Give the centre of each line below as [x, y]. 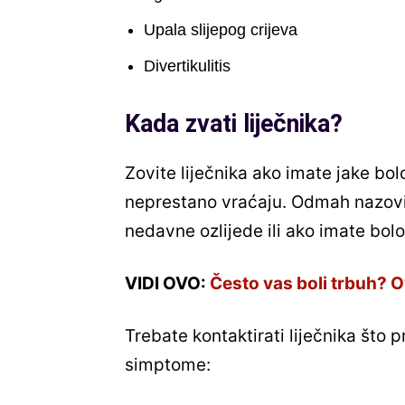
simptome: [170, 365]
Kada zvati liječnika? [234, 124]
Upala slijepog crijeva [221, 30]
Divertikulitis [187, 66]
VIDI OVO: [167, 284]
